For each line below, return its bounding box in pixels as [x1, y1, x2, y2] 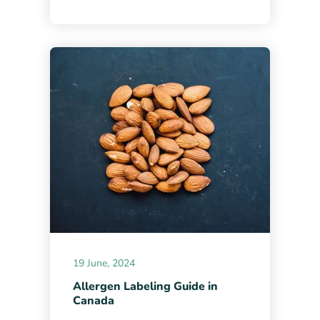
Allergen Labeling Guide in [73, 278, 219, 294]
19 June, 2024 [73, 256, 136, 270]
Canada [73, 292, 115, 309]
